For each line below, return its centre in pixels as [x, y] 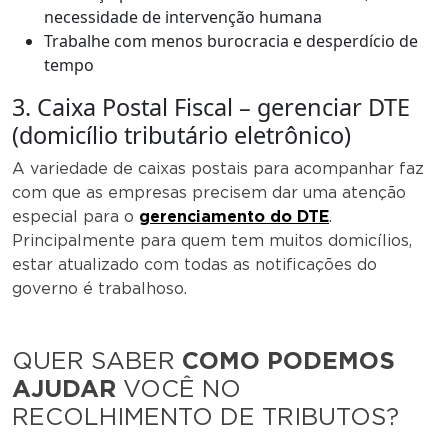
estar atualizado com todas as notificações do [194, 264]
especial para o [75, 216]
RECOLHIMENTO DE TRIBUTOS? [205, 416]
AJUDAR [64, 388]
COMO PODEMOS [288, 360]
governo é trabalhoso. [99, 288]
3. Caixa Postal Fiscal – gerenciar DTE [211, 106]
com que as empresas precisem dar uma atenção [209, 192]
